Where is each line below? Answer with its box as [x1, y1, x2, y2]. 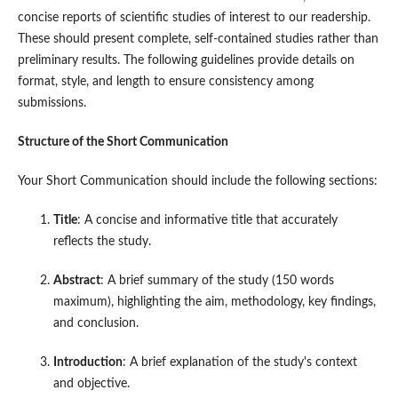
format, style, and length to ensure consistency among [17, 76, 314, 89]
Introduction [52, 356, 123, 370]
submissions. [17, 97, 86, 110]
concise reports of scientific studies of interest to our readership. [17, 12, 370, 25]
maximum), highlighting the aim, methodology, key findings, [52, 296, 376, 309]
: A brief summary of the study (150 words [99, 275, 334, 288]
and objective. [52, 378, 130, 391]
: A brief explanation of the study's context [122, 356, 357, 370]
